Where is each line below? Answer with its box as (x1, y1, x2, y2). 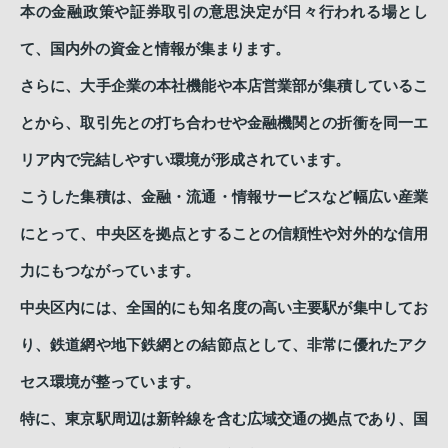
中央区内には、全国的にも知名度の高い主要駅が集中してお (20, 300, 428, 316)
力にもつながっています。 (20, 263, 200, 279)
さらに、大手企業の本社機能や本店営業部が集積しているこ (20, 78, 428, 94)
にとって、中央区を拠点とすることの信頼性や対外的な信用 (20, 226, 428, 242)
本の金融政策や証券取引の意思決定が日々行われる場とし (20, 4, 428, 20)
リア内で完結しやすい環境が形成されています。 (20, 152, 350, 168)
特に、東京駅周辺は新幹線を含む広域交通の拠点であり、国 (20, 411, 428, 427)
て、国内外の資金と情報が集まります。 (20, 41, 290, 57)
